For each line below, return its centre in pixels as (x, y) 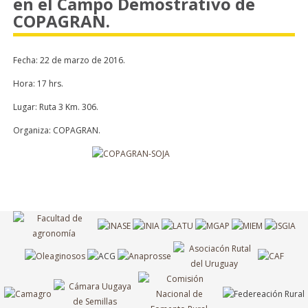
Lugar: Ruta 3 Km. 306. (56, 107)
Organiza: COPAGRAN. (57, 130)
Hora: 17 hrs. (38, 84)
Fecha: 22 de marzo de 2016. (69, 60)
